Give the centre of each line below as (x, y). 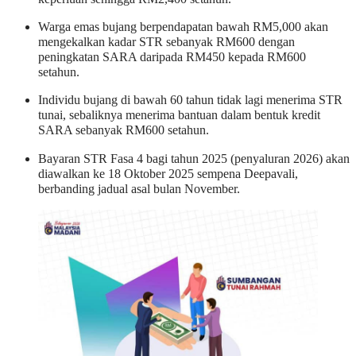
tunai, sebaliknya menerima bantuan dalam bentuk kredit (179, 116)
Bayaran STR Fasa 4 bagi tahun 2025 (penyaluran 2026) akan (194, 159)
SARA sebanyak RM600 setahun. (124, 131)
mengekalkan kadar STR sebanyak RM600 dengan (166, 43)
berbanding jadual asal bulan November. (139, 189)
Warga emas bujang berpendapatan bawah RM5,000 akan (183, 27)
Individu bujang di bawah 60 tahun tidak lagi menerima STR (190, 101)
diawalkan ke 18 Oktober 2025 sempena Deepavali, (168, 174)
